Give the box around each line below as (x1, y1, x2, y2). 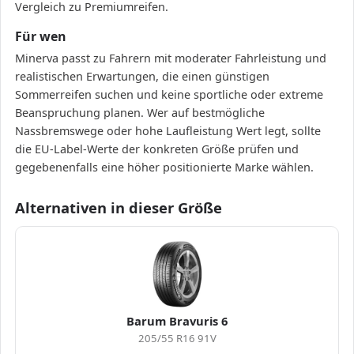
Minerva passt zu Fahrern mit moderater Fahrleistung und (15, 51, 326, 66)
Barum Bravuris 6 (126, 313, 228, 330)
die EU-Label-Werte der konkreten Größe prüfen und (15, 141, 299, 157)
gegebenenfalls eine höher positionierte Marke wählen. (15, 160, 314, 175)
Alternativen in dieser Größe (15, 198, 222, 218)
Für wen (15, 28, 66, 46)
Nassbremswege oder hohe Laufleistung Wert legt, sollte (15, 123, 321, 139)
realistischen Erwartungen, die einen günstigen (15, 69, 269, 85)
